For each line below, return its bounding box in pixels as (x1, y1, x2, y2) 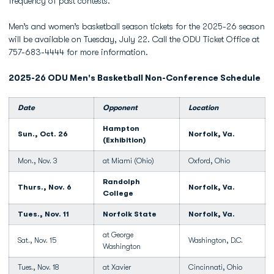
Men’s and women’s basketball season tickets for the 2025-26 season (9, 21, 265, 31)
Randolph (103, 177, 140, 186)
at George (103, 231, 133, 239)
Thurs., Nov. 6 (18, 183, 72, 191)
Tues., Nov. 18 (18, 263, 59, 272)
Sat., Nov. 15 (18, 236, 56, 245)
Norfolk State (103, 210, 157, 218)
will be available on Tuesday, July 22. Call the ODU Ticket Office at (9, 34, 259, 44)
